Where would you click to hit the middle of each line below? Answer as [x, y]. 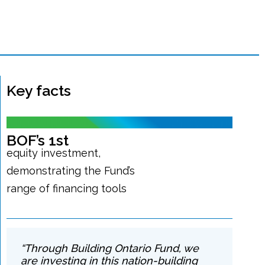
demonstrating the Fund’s [71, 171]
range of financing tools [67, 188]
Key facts [39, 91]
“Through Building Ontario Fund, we [110, 248]
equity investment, [54, 153]
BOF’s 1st [38, 140]
